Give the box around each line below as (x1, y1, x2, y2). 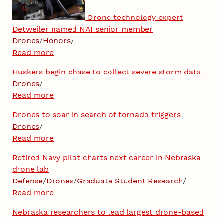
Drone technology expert (88, 12, 183, 22)
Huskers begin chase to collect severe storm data (12, 67, 201, 76)
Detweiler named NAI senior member (12, 24, 153, 34)
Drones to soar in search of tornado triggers (12, 109, 181, 119)
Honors (43, 36, 71, 45)
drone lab (12, 164, 49, 174)
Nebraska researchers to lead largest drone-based (12, 207, 204, 217)
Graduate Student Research (77, 176, 183, 185)
